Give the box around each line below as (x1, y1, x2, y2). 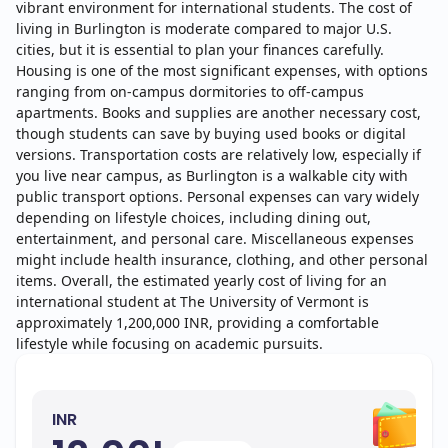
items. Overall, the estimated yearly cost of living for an (16, 271, 387, 291)
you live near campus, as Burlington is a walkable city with (16, 166, 408, 186)
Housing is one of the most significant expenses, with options (16, 61, 428, 81)
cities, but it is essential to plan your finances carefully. (16, 40, 384, 60)
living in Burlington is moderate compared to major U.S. (16, 19, 392, 39)
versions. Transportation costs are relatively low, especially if (16, 145, 421, 165)
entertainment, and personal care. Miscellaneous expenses (16, 229, 414, 249)
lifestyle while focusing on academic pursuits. (16, 334, 323, 354)
